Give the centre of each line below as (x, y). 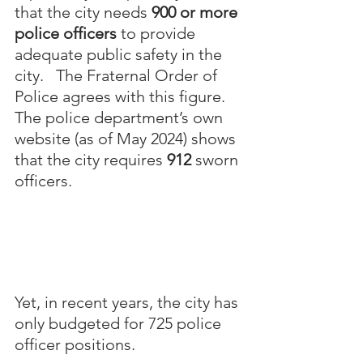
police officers (66, 33)
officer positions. (75, 344)
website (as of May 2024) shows (127, 138)
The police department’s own (121, 117)
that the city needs (83, 12)
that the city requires (91, 159)
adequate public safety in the (120, 54)
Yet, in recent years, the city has (128, 302)
